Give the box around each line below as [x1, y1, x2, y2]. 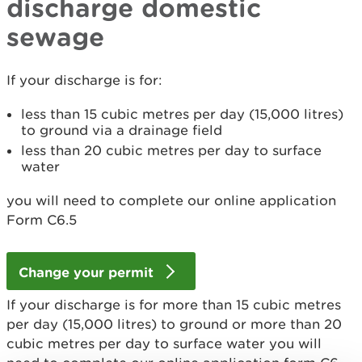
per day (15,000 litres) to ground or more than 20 [6, 316, 342, 333]
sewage [6, 22, 104, 51]
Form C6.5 [6, 212, 77, 228]
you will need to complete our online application [6, 192, 336, 208]
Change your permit [19, 264, 158, 280]
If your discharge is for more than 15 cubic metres [6, 297, 341, 314]
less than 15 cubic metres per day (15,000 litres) [21, 106, 343, 122]
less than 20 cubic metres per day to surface [21, 142, 322, 158]
